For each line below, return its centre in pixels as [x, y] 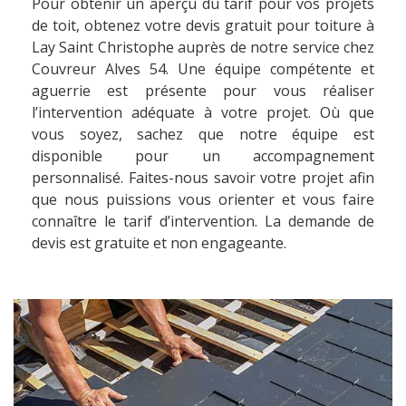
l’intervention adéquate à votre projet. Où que [203, 112]
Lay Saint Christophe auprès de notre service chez [203, 47]
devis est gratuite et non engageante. [159, 242]
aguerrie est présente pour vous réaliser [203, 90]
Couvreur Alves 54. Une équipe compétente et [203, 68]
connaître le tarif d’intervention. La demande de [203, 221]
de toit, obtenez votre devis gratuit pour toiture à [203, 25]
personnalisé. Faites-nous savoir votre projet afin [203, 177]
